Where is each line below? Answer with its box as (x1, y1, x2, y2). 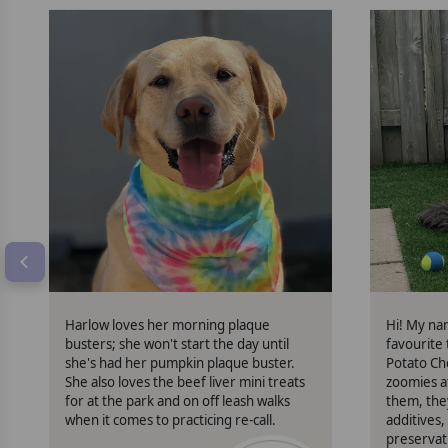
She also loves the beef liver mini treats (65, 373, 306, 392)
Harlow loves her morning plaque (65, 316, 271, 335)
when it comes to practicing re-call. (65, 411, 277, 430)
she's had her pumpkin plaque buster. (65, 354, 296, 373)
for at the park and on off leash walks (65, 392, 291, 411)
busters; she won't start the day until (65, 335, 290, 354)
